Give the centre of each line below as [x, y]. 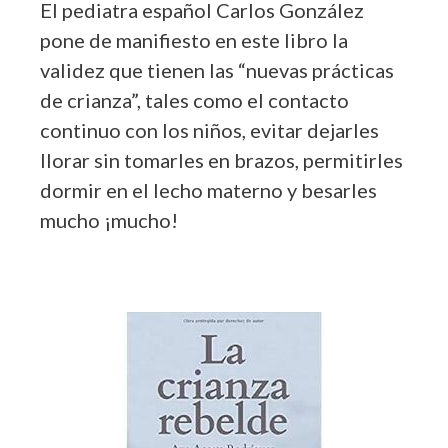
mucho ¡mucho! [109, 219]
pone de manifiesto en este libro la [194, 39]
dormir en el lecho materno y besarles [208, 189]
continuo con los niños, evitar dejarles [209, 129]
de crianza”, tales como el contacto [194, 99]
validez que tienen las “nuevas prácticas [217, 69]
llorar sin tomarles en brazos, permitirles [221, 159]
